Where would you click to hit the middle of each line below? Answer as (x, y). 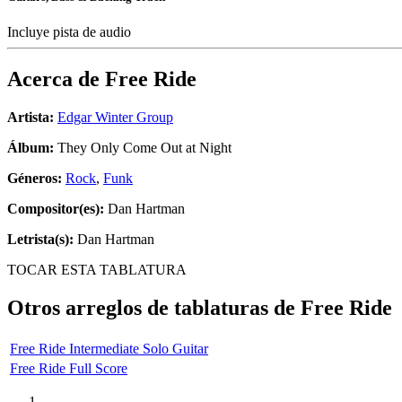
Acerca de (56, 79)
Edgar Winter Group (115, 118)
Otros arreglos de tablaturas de (154, 308)
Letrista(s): (40, 240)
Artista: (31, 118)
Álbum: (31, 148)
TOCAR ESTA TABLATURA (97, 270)
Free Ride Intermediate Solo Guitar (109, 348)
